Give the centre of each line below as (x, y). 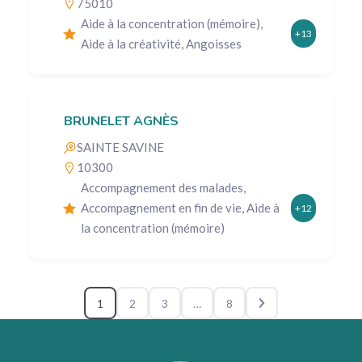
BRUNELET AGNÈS (121, 122)
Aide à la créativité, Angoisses (161, 43)
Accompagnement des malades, (163, 188)
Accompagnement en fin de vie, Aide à (180, 208)
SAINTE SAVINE (120, 147)
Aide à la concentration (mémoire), (172, 23)
